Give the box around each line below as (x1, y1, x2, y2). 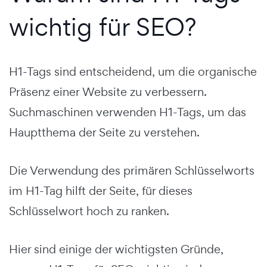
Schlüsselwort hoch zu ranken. (9, 203, 169, 219)
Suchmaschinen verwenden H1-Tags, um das (9, 104, 246, 120)
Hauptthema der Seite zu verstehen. (9, 124, 200, 140)
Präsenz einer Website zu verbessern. (9, 83, 207, 100)
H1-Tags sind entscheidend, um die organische (9, 63, 257, 79)
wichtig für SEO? (9, 10, 196, 43)
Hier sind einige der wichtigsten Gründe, (9, 241, 223, 257)
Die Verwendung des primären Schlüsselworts (9, 162, 254, 178)
